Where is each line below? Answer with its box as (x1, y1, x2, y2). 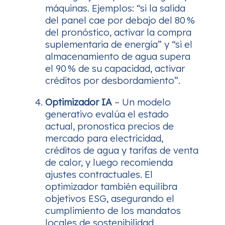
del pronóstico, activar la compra (45, 26, 191, 38)
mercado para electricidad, (45, 132, 163, 144)
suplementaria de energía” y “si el (45, 38, 192, 50)
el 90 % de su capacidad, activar (45, 62, 185, 74)
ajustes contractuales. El (45, 168, 153, 180)
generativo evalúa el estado (45, 107, 169, 120)
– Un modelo (112, 95, 171, 108)
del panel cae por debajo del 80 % (45, 14, 195, 26)
